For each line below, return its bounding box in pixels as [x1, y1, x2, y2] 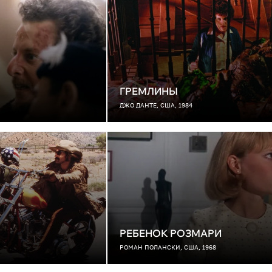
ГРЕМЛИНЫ [120, 85, 178, 97]
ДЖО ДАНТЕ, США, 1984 [120, 101, 192, 109]
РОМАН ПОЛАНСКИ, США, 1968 [120, 243, 216, 251]
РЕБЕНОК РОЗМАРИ [120, 227, 222, 239]
